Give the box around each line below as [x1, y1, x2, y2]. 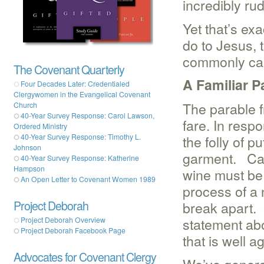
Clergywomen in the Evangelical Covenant [14, 89, 150, 100]
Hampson [14, 163, 45, 174]
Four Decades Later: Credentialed [21, 78, 130, 89]
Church [14, 100, 37, 110]
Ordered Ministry [14, 121, 67, 131]
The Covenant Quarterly [14, 61, 124, 78]
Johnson [14, 142, 41, 153]
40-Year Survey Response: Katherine [21, 153, 139, 163]
